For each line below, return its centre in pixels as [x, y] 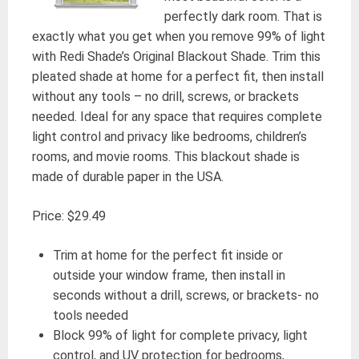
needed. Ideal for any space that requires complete [177, 117]
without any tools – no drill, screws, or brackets [165, 97]
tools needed [90, 316]
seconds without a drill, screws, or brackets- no [186, 296]
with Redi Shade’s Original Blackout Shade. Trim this [176, 57]
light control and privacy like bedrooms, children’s [169, 137]
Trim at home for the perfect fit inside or [167, 256]
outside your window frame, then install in [169, 276]
